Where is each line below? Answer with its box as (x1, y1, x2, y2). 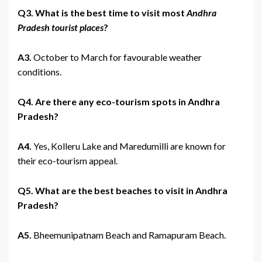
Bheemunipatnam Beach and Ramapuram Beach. (32, 229, 226, 241)
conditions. (18, 66, 61, 78)
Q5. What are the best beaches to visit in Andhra (18, 185, 227, 196)
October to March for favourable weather (32, 51, 202, 63)
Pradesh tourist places (18, 22, 104, 33)
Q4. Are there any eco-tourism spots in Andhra (18, 96, 220, 108)
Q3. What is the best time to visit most (18, 7, 187, 19)
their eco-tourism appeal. (18, 155, 118, 167)
